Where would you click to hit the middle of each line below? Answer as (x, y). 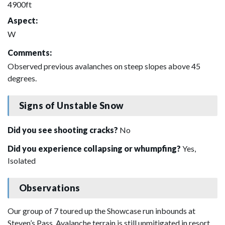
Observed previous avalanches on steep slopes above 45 (104, 66)
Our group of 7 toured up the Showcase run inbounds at (101, 210)
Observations (49, 188)
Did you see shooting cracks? (64, 130)
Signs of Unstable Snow (71, 106)
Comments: (30, 52)
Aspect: (23, 20)
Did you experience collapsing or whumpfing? (95, 148)
